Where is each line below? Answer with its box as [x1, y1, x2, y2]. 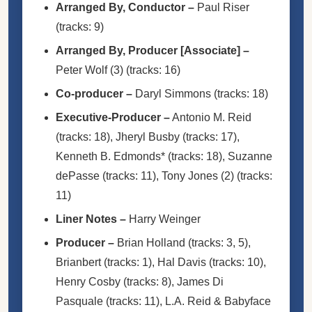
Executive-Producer [56, 111, 161, 123]
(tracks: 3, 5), [185, 236, 251, 249]
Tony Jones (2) [162, 169, 234, 182]
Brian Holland [117, 236, 185, 249]
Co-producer [56, 87, 123, 100]
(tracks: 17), [180, 130, 240, 143]
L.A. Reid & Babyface [165, 295, 271, 307]
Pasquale [56, 295, 103, 307]
